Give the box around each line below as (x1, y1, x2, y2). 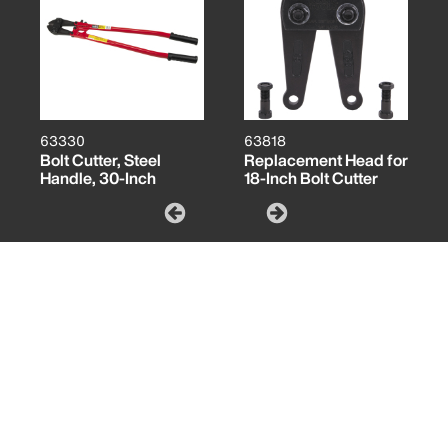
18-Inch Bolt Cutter (244, 166, 378, 190)
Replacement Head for (244, 148, 408, 172)
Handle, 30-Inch (40, 166, 156, 190)
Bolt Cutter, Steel (40, 148, 161, 172)
